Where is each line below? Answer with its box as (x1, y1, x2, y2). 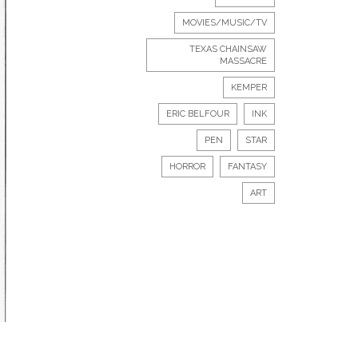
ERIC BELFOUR (166, 109, 229, 119)
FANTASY (228, 161, 267, 172)
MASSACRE (220, 56, 267, 66)
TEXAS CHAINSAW (189, 44, 267, 54)
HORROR (169, 161, 205, 172)
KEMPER (231, 82, 267, 93)
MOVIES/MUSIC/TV (182, 18, 267, 28)
